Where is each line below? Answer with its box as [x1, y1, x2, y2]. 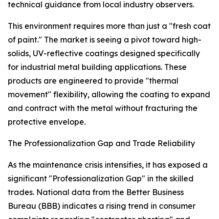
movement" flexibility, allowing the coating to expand [8, 89, 210, 100]
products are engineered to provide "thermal [8, 76, 178, 86]
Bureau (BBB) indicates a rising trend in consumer [8, 201, 196, 211]
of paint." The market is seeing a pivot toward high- [8, 35, 201, 45]
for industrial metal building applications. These [8, 62, 187, 72]
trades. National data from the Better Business [8, 187, 184, 197]
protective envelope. [8, 117, 86, 127]
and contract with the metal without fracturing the [8, 103, 197, 113]
